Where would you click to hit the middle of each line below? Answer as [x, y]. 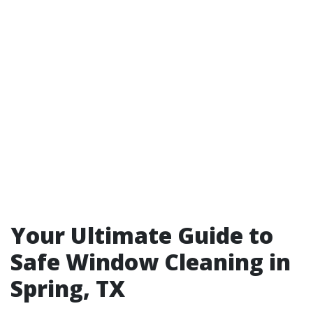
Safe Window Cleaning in [151, 262]
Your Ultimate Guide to [142, 235]
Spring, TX [68, 288]
